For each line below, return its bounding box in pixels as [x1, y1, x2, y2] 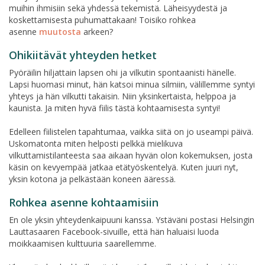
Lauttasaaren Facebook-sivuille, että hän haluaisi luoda [9, 225, 219, 237]
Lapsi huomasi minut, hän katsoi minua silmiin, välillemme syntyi [9, 78, 255, 90]
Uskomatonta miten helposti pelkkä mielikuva [9, 137, 183, 149]
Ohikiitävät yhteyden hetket [9, 47, 157, 62]
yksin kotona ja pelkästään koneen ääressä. [9, 173, 176, 185]
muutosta [39, 25, 81, 37]
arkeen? [81, 25, 113, 37]
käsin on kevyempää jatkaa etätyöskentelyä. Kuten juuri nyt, [9, 161, 238, 173]
